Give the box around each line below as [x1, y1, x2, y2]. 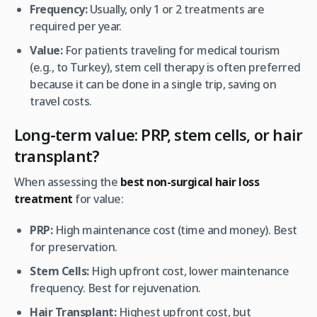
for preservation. [30, 238, 117, 255]
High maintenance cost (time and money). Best [52, 221, 297, 238]
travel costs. [30, 93, 92, 109]
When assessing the [14, 173, 120, 190]
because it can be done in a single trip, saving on [30, 76, 277, 92]
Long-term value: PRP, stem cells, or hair [14, 123, 303, 145]
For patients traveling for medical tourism [62, 42, 280, 58]
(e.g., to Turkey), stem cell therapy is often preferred [30, 59, 301, 75]
